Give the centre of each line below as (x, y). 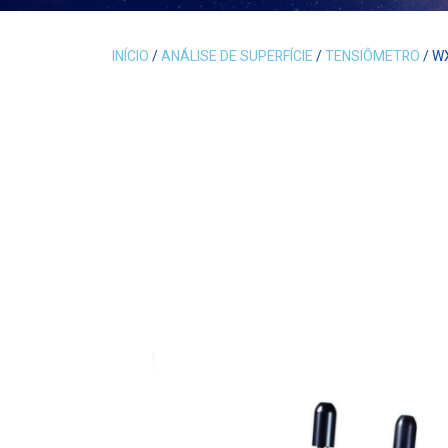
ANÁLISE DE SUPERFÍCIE (237, 56)
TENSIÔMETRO (372, 56)
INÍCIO (130, 56)
